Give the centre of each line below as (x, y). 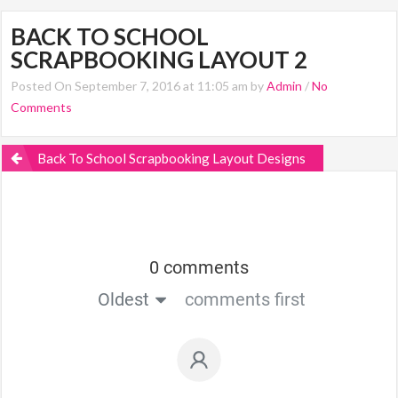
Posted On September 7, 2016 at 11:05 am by (139, 86)
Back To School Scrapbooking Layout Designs (172, 158)
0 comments (199, 267)
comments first (245, 299)
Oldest (123, 299)
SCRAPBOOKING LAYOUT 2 (159, 60)
